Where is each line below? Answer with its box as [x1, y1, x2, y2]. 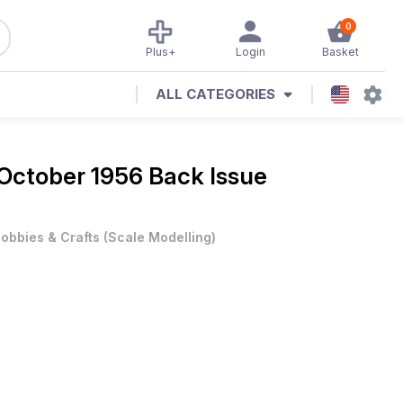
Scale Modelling [108, 229, 211, 245]
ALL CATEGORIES [156, 85, 275, 103]
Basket [321, 45, 359, 58]
